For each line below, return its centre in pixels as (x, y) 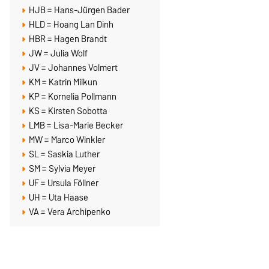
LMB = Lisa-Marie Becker (76, 125)
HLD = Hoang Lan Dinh (71, 24)
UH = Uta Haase (59, 197)
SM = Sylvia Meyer (62, 168)
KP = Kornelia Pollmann (73, 96)
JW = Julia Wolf (59, 53)
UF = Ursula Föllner (64, 183)
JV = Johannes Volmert (74, 68)
